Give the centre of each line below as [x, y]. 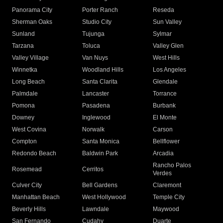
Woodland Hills [103, 70]
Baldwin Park [100, 154]
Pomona [23, 106]
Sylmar [162, 34]
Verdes [162, 173]
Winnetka [25, 70]
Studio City [97, 22]
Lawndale [96, 209]
